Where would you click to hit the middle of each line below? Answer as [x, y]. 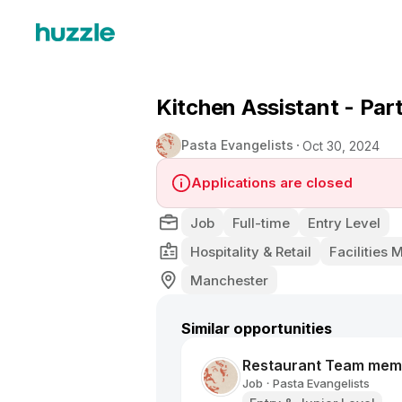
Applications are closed [272, 183]
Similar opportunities [257, 328]
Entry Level [344, 223]
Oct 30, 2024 [341, 145]
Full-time [261, 223]
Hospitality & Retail [251, 251]
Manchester [229, 280]
